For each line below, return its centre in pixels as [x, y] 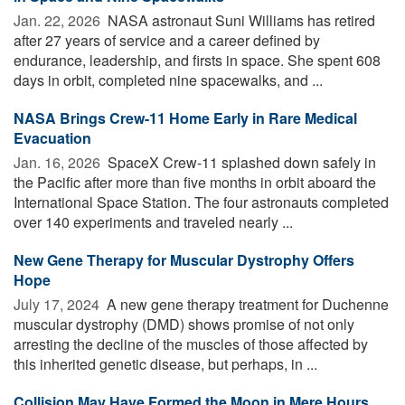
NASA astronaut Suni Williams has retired [240, 20]
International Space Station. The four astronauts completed [201, 202]
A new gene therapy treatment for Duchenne [246, 304]
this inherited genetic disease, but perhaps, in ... [165, 363]
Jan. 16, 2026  [59, 162]
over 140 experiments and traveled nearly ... [153, 221]
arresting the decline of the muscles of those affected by [191, 344]
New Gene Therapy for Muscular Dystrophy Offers [184, 259]
